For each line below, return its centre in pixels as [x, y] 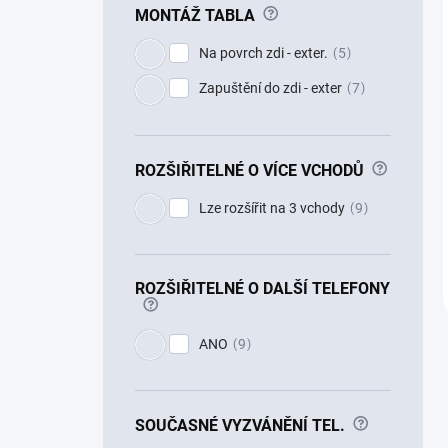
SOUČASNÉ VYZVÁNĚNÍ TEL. [240, 425]
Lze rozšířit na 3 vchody [272, 207]
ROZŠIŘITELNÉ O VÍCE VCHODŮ [249, 170]
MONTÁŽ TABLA [195, 15]
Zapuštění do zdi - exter [270, 88]
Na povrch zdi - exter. [263, 53]
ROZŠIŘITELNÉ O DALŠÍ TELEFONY [262, 288]
